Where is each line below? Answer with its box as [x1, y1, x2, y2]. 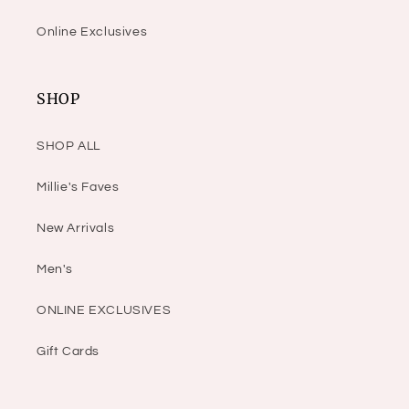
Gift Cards [37, 345, 100, 359]
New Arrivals [37, 222, 115, 236]
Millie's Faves [37, 181, 120, 194]
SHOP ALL [37, 140, 100, 153]
